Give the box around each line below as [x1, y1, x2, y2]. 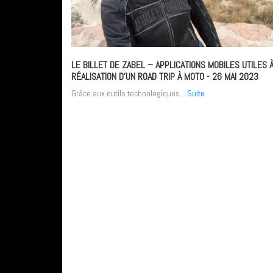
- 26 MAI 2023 [207, 69, 258, 83]
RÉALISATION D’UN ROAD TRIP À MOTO [71, 69, 207, 83]
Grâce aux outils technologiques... [71, 87, 187, 99]
